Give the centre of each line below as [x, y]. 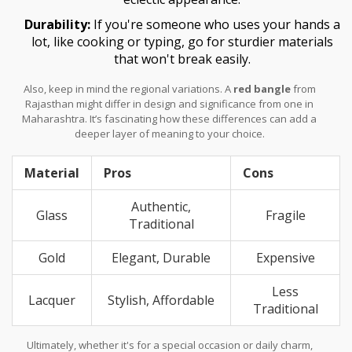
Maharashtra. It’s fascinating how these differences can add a [170, 118]
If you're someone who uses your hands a [215, 24]
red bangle [262, 88]
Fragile [285, 215]
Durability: [57, 24]
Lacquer [52, 300]
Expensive [285, 257]
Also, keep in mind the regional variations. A [128, 88]
